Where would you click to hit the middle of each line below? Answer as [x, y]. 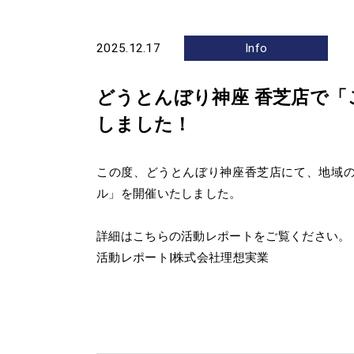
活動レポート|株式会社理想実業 [183, 258]
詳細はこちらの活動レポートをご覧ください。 [224, 237]
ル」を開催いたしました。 [169, 194]
